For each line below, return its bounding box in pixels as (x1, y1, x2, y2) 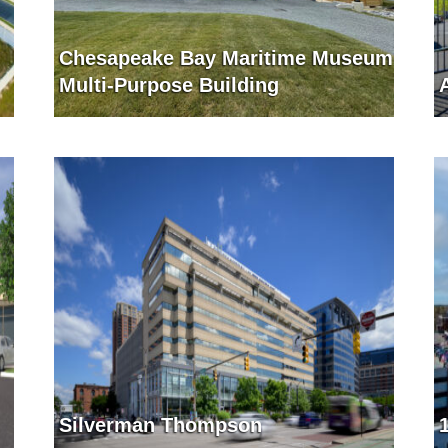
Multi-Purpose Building (58, 74, 279, 96)
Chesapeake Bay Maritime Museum (58, 47, 393, 69)
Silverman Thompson (58, 414, 262, 436)
